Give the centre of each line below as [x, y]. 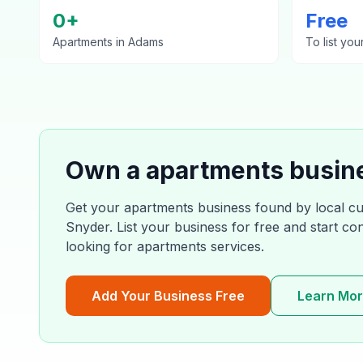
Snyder [88, 227]
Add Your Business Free [168, 296]
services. [235, 246]
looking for [101, 246]
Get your [95, 207]
